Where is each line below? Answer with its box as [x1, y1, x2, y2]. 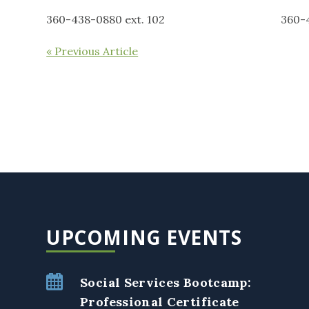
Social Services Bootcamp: [80, 275, 252, 291]
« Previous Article [46, 44, 139, 58]
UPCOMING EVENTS [46, 224, 242, 251]
